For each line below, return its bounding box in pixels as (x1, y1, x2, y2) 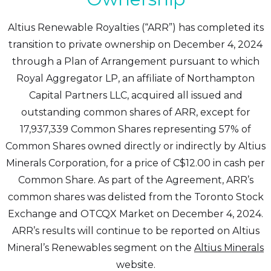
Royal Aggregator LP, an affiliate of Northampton (16, 73, 255, 84)
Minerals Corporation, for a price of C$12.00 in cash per (6, 157, 265, 169)
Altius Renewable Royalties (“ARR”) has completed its (7, 22, 264, 33)
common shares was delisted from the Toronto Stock (7, 191, 264, 203)
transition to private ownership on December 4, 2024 (8, 39, 263, 50)
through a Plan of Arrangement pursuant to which (11, 56, 260, 67)
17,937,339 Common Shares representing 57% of (20, 123, 251, 135)
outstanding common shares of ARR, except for (21, 106, 250, 118)
